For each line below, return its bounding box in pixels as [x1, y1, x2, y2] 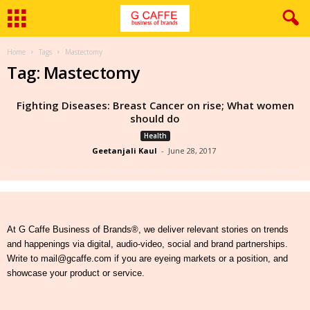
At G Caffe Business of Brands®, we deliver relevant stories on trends [7, 224, 289, 235]
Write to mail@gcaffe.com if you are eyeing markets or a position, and [7, 253, 288, 264]
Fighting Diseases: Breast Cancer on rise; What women [16, 98, 294, 112]
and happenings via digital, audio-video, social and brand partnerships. [7, 239, 288, 249]
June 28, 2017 [168, 145, 216, 156]
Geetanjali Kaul [92, 145, 157, 156]
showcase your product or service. [7, 268, 145, 278]
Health [143, 131, 167, 140]
